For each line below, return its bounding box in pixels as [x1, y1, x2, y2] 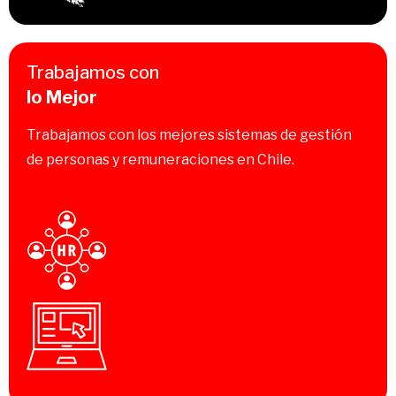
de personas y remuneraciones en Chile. [27, 151, 294, 169]
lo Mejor [27, 87, 97, 109]
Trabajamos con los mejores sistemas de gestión [27, 126, 352, 144]
